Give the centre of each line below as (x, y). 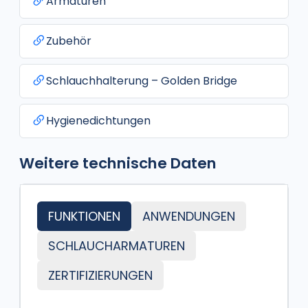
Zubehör (69, 41)
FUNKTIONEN (84, 216)
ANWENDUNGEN (189, 216)
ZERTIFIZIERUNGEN (100, 275)
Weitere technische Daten (118, 163)
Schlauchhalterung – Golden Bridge (142, 81)
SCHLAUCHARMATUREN (117, 246)
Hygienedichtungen (98, 121)
